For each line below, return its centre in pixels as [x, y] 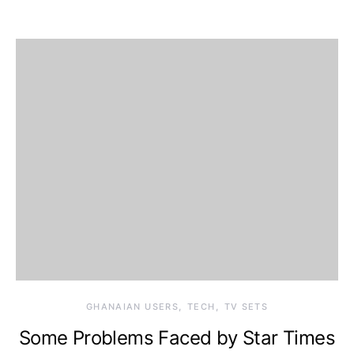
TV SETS [246, 307]
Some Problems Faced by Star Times [177, 338]
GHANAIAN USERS [132, 307]
